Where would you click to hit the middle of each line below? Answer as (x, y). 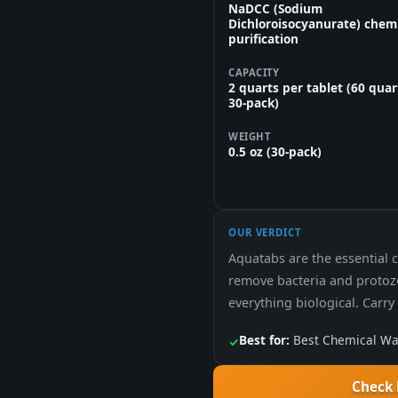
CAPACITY (254, 73)
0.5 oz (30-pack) (275, 151)
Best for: (264, 340)
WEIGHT (250, 136)
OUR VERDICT (265, 233)
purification (263, 39)
